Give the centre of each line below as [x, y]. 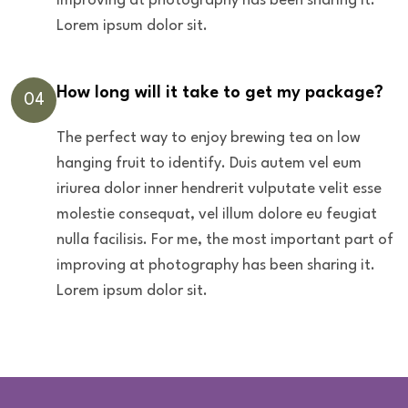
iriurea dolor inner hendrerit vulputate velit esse [219, 189]
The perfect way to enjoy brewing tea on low [209, 138]
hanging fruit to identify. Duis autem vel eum [209, 163]
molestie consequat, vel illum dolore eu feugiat [217, 214]
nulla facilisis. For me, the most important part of [225, 240]
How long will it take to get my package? [220, 92]
